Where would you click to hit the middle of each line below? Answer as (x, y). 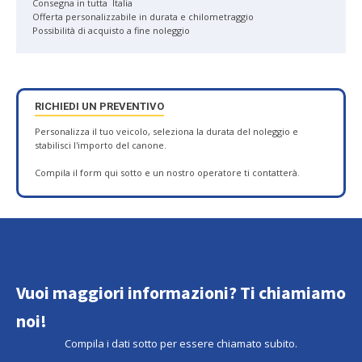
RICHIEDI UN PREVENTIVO (99, 106)
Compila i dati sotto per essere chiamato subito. (181, 343)
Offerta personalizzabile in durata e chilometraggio (143, 17)
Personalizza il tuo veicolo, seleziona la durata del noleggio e (166, 131)
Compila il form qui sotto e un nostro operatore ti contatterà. (167, 173)
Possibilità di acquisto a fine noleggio (111, 30)
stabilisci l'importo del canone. (101, 145)
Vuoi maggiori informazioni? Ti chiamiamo (181, 293)
